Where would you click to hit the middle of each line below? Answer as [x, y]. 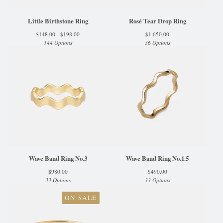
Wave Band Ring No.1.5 [157, 158]
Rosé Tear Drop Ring [157, 21]
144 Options [58, 43]
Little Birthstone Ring [58, 21]
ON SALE [81, 198]
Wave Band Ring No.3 [58, 158]
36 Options [157, 43]
